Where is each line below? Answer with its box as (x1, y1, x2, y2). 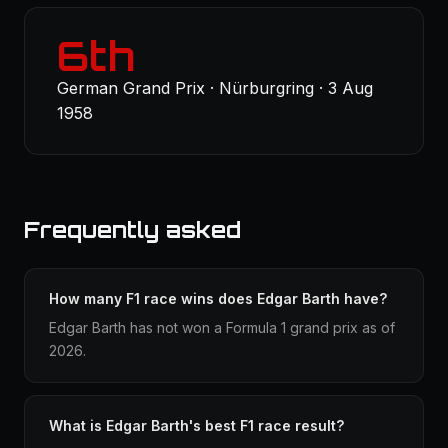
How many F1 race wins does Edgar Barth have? (49, 290, 387, 307)
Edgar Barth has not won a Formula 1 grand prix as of (49, 319, 395, 336)
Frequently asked (24, 216, 241, 243)
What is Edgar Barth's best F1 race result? (49, 417, 344, 434)
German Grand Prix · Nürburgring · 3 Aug (57, 78, 373, 98)
